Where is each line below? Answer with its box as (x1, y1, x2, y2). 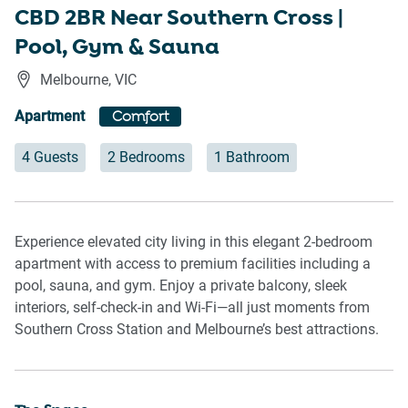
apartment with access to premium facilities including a (15, 255, 371, 273)
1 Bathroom (214, 148, 290, 167)
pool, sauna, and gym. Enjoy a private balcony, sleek (15, 277, 347, 295)
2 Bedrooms (107, 148, 185, 167)
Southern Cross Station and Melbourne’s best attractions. (15, 321, 379, 339)
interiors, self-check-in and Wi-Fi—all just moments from (15, 299, 370, 317)
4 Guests (22, 148, 78, 167)
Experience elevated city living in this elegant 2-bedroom (15, 233, 372, 251)
